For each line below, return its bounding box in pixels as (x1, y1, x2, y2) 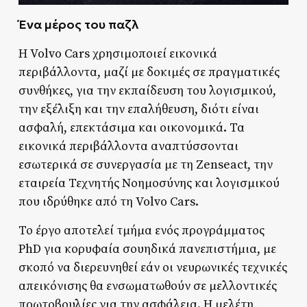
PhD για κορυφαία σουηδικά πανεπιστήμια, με (18, 241, 276, 258)
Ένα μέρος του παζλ (18, 16, 138, 33)
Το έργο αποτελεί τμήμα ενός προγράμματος (18, 223, 265, 239)
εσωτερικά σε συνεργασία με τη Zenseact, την (18, 157, 273, 173)
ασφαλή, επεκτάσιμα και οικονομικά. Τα (18, 120, 245, 136)
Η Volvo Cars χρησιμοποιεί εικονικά (18, 46, 217, 62)
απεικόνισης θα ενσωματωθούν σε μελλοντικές (18, 278, 277, 295)
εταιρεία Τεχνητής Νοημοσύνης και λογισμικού (18, 175, 280, 192)
